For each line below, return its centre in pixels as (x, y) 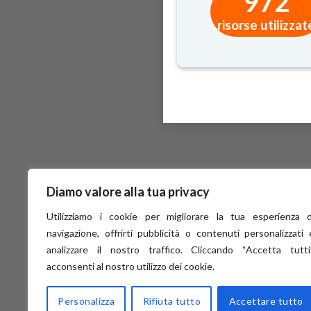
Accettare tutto (266, 301)
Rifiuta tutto (172, 301)
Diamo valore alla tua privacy (128, 192)
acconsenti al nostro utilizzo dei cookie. (131, 266)
